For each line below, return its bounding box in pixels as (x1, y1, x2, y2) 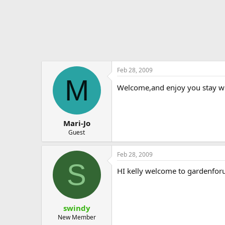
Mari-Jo (63, 118, 90, 128)
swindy (63, 202, 90, 213)
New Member (57, 212, 96, 221)
